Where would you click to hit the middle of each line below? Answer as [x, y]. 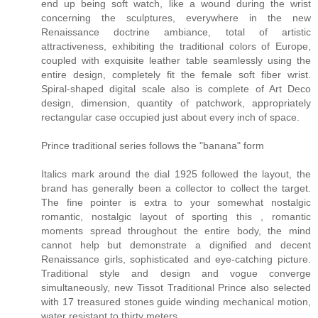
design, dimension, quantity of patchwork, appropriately [176, 103]
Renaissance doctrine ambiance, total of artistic [176, 32]
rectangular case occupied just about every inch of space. [170, 117]
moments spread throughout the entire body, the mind [176, 230]
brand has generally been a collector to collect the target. [176, 188]
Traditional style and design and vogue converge [176, 273]
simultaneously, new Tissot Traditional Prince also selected [176, 287]
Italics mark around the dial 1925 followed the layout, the [176, 174]
